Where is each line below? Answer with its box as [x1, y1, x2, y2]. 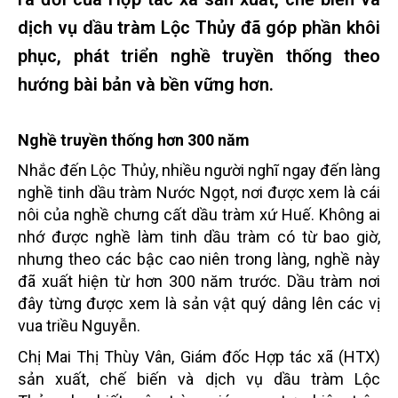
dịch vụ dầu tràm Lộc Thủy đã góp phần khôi [18, 17, 380, 38]
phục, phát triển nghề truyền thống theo [18, 45, 380, 67]
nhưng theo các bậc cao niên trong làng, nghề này [18, 250, 380, 268]
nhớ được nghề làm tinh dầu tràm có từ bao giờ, [18, 227, 380, 246]
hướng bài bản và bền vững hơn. [18, 74, 274, 95]
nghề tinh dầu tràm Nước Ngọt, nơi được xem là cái [18, 183, 380, 202]
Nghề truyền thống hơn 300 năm [18, 131, 250, 149]
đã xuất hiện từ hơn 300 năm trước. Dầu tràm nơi [18, 272, 380, 291]
